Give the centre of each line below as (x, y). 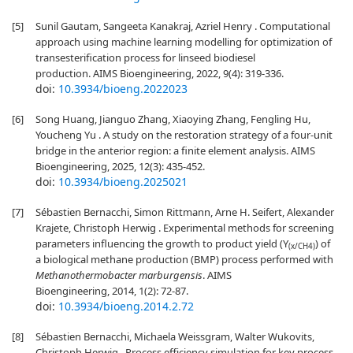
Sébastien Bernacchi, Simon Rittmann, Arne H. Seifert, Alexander (185, 212)
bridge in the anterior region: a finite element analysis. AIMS (175, 150)
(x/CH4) (302, 247)
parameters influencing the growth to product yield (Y (162, 243)
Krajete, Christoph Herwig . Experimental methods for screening (185, 228)
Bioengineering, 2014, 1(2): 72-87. (112, 291)
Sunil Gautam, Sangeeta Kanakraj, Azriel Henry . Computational (183, 26)
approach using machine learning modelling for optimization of (184, 42)
